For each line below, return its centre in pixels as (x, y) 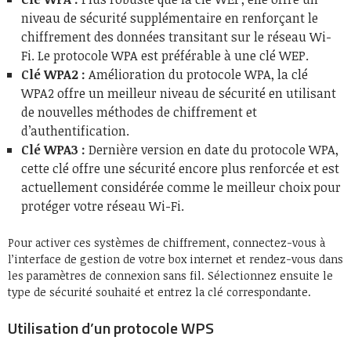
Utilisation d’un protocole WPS (111, 327)
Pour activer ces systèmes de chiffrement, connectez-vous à (166, 242)
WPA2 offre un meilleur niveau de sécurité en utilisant (179, 93)
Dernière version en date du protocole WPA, (212, 149)
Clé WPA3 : (53, 149)
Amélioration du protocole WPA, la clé (197, 74)
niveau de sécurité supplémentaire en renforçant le (170, 18)
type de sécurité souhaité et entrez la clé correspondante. (159, 291)
